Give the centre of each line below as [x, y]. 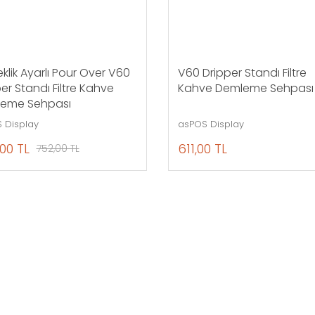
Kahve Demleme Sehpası [245, 89]
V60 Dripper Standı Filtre [242, 73]
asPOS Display [211, 124]
